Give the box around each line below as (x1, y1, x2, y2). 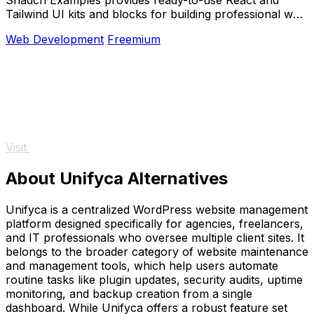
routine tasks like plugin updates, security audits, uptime (6, 272, 303, 287)
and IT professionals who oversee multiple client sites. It (6, 230, 304, 245)
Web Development (6, 32, 104, 46)
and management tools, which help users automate (6, 258, 278, 273)
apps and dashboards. (6, 20, 123, 35)
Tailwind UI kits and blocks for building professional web (6, 6, 306, 21)
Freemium (107, 32, 161, 46)
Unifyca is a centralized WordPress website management (6, 202, 308, 217)
